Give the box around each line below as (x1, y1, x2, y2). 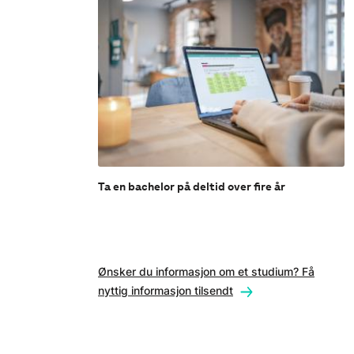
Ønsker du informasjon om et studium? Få (98, 265, 314, 279)
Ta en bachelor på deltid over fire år (98, 179, 285, 194)
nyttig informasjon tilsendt (98, 284, 233, 298)
